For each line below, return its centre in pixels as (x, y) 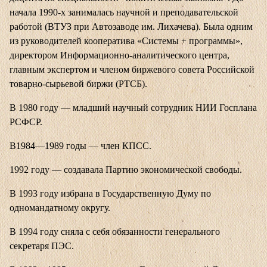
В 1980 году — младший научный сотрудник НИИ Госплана (133, 108)
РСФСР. (26, 122)
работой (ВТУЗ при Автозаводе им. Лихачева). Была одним (131, 27)
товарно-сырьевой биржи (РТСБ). (78, 84)
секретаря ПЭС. (42, 246)
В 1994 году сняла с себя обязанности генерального (115, 232)
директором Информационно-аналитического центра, (119, 55)
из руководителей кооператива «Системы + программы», (126, 41)
